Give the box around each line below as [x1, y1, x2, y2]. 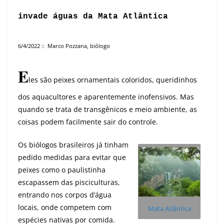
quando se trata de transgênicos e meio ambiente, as [18, 104, 197, 114]
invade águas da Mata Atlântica [18, 12, 168, 21]
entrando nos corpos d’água [18, 190, 111, 199]
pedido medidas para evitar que [18, 152, 126, 162]
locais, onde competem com [18, 202, 111, 212]
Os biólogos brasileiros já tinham [18, 140, 128, 149]
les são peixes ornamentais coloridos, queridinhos [28, 75, 197, 84]
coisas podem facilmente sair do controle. [18, 117, 158, 126]
